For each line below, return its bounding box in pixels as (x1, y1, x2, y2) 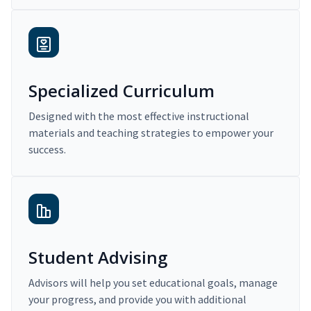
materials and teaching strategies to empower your (28, 126, 274, 140)
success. (28, 142, 66, 157)
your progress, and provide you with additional (28, 292, 246, 307)
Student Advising (28, 246, 167, 269)
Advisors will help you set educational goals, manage (28, 276, 278, 290)
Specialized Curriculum (28, 79, 215, 103)
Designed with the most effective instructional (28, 109, 249, 124)
